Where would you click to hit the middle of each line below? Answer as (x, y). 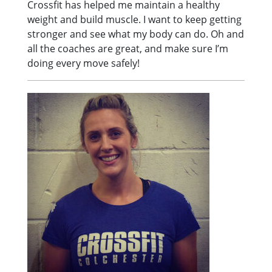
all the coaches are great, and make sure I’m (128, 48)
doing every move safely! (84, 63)
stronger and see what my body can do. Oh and (136, 34)
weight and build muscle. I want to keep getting (135, 19)
